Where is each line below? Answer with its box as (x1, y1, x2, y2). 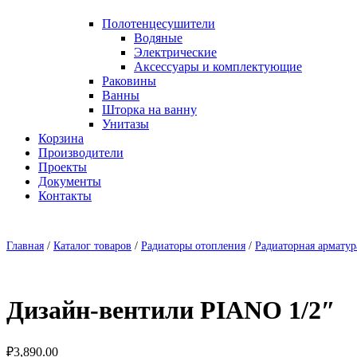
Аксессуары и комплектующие (134, 60, 302, 73)
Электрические (134, 45, 217, 59)
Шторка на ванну (102, 103, 197, 116)
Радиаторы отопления (141, 240, 245, 252)
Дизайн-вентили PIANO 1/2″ (6, 296, 335, 325)
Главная (6, 240, 44, 252)
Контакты (38, 189, 92, 202)
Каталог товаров (53, 240, 131, 252)
